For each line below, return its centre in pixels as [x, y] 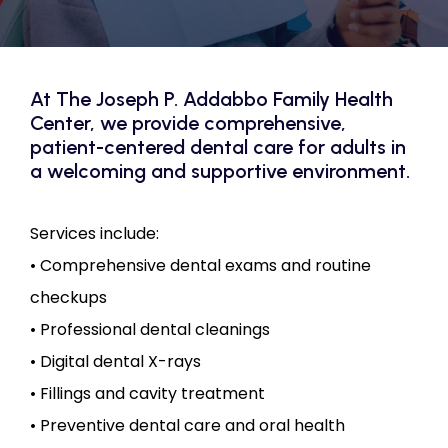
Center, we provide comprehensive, [188, 123]
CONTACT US [123, 23]
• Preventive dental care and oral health [187, 425]
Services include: [94, 233]
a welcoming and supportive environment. [220, 171]
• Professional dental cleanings [150, 329]
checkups [68, 297]
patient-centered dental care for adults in [218, 147]
